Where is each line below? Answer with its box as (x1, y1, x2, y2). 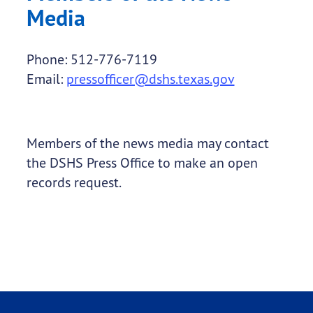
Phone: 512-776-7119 (26, 50, 157, 68)
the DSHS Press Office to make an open (26, 154, 258, 172)
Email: (26, 70, 66, 88)
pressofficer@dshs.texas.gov (66, 70, 235, 88)
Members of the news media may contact (26, 134, 269, 152)
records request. (26, 173, 122, 191)
